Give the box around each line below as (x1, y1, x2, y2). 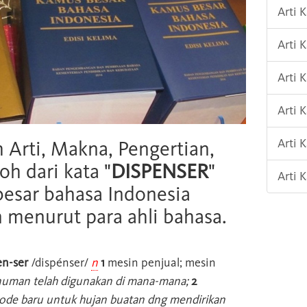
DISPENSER (111, 158, 208, 184)
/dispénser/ (28, 254, 91, 270)
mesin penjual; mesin (105, 254, 216, 270)
